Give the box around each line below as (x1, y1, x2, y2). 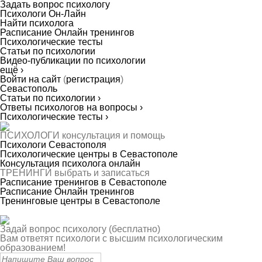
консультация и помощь (62, 130, 165, 140)
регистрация (66, 74, 120, 84)
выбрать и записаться (54, 168, 150, 178)
